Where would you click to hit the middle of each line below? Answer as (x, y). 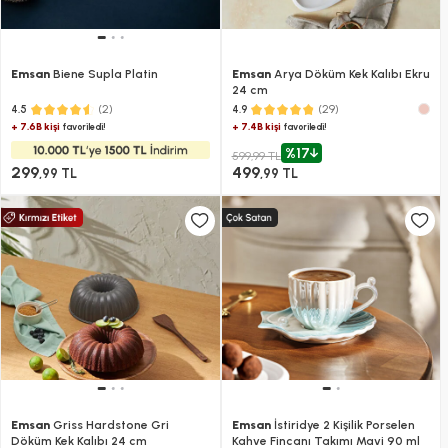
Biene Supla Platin (104, 74)
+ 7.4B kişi (256, 127)
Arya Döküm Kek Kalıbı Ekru (350, 74)
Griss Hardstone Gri (109, 425)
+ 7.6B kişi (35, 127)
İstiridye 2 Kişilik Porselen (342, 425)
